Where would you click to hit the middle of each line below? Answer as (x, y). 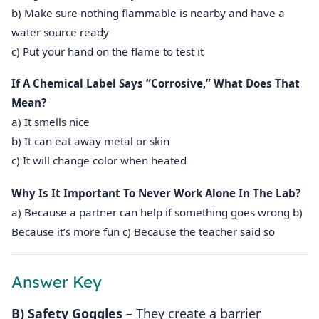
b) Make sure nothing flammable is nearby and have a (148, 13)
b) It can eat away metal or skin (90, 141)
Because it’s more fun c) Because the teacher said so (143, 231)
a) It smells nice (51, 122)
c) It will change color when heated (99, 161)
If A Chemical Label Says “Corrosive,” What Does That (156, 84)
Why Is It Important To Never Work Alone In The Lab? (156, 193)
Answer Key (57, 282)
